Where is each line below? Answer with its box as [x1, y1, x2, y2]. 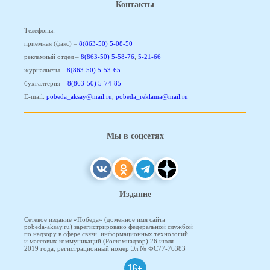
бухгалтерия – [24, 79, 67, 87]
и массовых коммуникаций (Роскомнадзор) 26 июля [24, 237, 174, 245]
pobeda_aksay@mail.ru [46, 92, 112, 100]
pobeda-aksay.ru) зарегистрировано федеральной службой [24, 223, 193, 231]
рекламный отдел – [24, 52, 81, 60]
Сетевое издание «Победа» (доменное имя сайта [24, 216, 165, 224]
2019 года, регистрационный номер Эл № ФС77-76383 [24, 245, 186, 253]
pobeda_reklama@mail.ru [116, 92, 188, 100]
